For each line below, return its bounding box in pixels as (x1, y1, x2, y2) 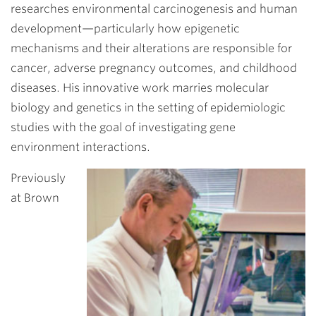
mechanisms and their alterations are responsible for (11, 42, 292, 55)
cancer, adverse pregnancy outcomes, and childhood (11, 61, 297, 75)
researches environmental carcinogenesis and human (11, 2, 298, 16)
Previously (11, 171, 66, 185)
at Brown (11, 191, 59, 205)
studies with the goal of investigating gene (11, 121, 236, 134)
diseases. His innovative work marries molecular (11, 81, 269, 95)
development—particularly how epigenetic (11, 22, 240, 35)
